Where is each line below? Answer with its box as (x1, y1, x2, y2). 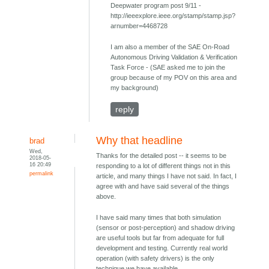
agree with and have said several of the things (96, 182, 230, 190)
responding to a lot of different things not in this (96, 162, 231, 169)
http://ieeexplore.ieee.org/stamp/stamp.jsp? (110, 11, 236, 19)
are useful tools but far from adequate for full (96, 234, 225, 241)
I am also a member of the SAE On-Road (110, 43, 230, 50)
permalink (29, 169, 54, 177)
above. (96, 192, 116, 200)
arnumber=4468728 (110, 22, 168, 29)
